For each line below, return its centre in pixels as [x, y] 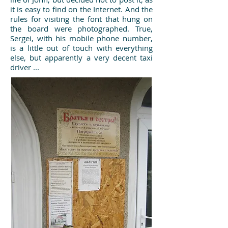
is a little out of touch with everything [81, 48]
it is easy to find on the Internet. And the [81, 9]
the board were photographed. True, [81, 28]
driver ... [25, 67]
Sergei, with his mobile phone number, [81, 38]
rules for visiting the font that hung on [81, 19]
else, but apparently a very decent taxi [81, 58]
